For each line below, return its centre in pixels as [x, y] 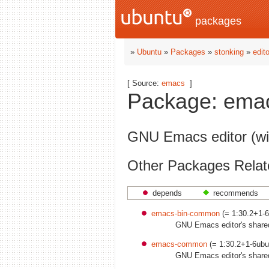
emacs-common [179, 244]
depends [167, 193]
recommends [236, 193]
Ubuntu [149, 52]
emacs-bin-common [186, 213]
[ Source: [144, 83]
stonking [229, 52]
